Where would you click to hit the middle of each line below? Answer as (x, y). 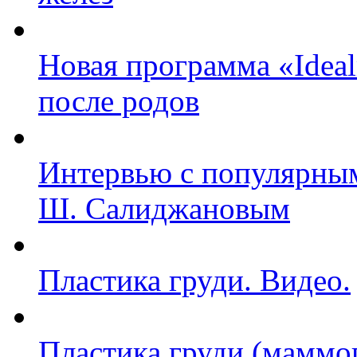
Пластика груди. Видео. (194, 280)
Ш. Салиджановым (164, 209)
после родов (119, 101)
